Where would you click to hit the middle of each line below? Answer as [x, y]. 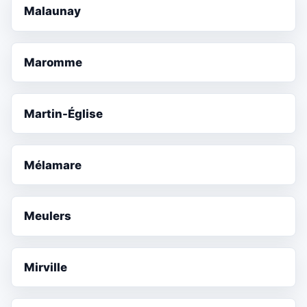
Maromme [53, 62]
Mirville [46, 268]
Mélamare [53, 165]
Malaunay [53, 11]
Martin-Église [64, 113]
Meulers [48, 216]
